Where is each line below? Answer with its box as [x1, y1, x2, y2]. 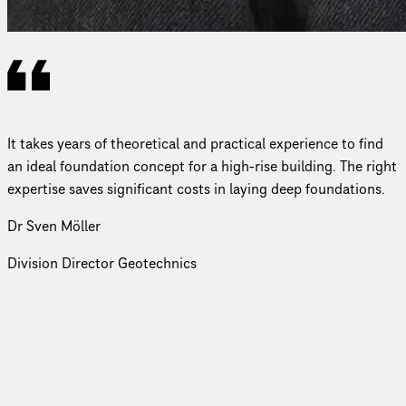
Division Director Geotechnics [7, 253, 197, 274]
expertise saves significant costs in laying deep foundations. [7, 179, 385, 199]
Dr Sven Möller [7, 216, 101, 237]
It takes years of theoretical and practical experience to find [7, 133, 383, 154]
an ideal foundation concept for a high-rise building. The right [7, 156, 397, 177]
